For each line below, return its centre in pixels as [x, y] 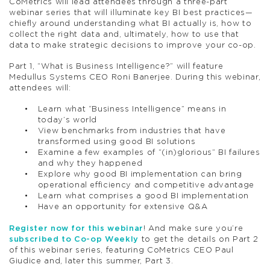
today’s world [67, 121]
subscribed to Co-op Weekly [74, 239]
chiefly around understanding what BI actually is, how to [130, 24]
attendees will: [40, 88]
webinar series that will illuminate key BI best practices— [131, 13]
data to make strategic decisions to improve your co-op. [133, 45]
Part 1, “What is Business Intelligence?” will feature [116, 66]
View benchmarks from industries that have [132, 131]
